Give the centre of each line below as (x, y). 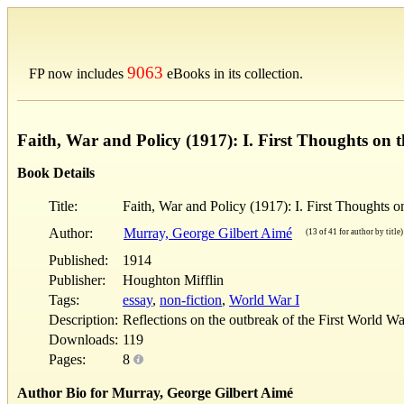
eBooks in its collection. (233, 73)
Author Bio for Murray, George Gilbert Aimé (155, 392)
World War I (264, 299)
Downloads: (83, 339)
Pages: (67, 359)
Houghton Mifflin (173, 280)
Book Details (56, 172)
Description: (83, 319)
